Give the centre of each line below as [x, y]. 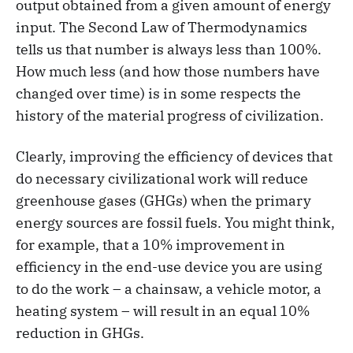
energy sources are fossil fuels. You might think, [175, 223]
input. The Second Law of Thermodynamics [162, 28]
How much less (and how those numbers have [168, 72]
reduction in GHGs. [80, 333]
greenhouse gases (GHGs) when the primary [163, 201]
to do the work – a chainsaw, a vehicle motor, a [169, 289]
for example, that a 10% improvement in [150, 245]
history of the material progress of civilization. [170, 116]
